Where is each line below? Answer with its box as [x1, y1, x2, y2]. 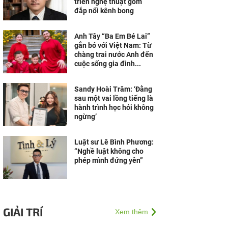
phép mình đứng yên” [74, 156, 143, 164]
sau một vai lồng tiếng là [74, 94, 153, 102]
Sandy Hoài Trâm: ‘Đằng [74, 85, 152, 93]
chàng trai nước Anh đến [74, 50, 153, 59]
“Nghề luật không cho [74, 147, 144, 155]
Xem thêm [115, 208, 148, 216]
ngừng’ [74, 112, 97, 121]
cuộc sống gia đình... [74, 60, 141, 68]
